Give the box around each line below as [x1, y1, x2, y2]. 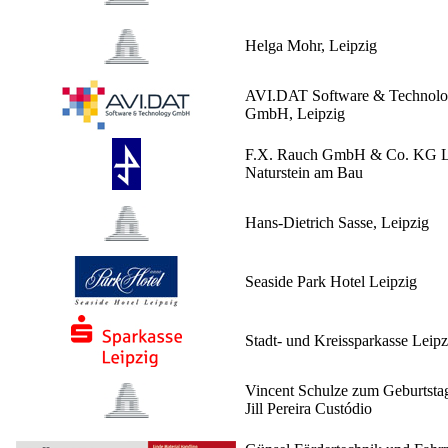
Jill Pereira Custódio [245, 400, 372, 418]
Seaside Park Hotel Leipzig [245, 273, 417, 291]
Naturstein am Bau [245, 164, 363, 182]
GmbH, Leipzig [245, 105, 345, 123]
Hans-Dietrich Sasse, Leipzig [245, 214, 429, 232]
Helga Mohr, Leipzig [245, 37, 377, 55]
